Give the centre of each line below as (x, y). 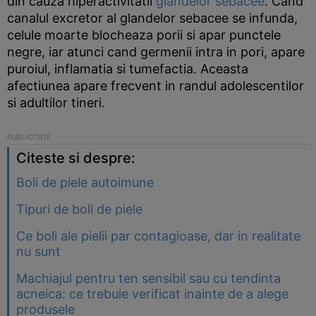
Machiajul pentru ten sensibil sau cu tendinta (148, 278)
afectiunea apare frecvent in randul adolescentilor (156, 86)
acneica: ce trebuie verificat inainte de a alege (152, 294)
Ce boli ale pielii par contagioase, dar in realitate (158, 236)
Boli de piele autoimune (85, 182)
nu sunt (38, 251)
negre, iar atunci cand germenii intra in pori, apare (156, 52)
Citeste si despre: (76, 158)
